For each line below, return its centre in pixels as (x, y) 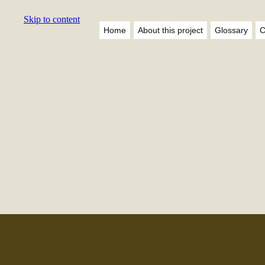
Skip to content (52, 19)
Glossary (231, 30)
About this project (170, 30)
